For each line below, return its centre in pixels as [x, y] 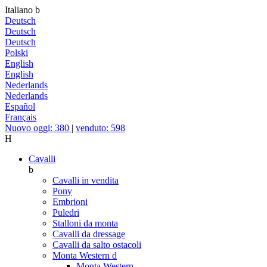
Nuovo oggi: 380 [38, 128]
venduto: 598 [100, 128]
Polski [16, 53]
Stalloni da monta [85, 223]
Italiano [20, 10]
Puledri [66, 212]
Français [21, 117]
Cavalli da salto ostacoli [97, 245]
